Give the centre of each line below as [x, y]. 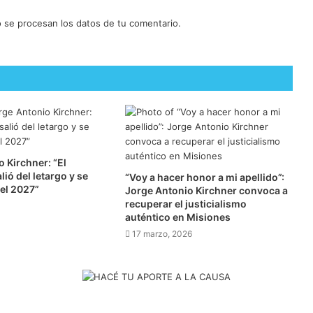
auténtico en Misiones [177, 217]
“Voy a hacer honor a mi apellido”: [204, 177]
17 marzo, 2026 [162, 234]
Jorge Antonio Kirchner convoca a [206, 191]
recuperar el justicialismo [185, 204]
